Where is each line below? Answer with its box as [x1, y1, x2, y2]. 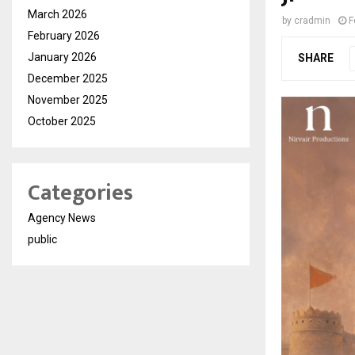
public [28, 233, 57, 246]
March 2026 [28, 8, 87, 21]
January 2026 [28, 51, 97, 63]
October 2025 [28, 115, 96, 128]
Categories [28, 174, 133, 212]
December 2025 [28, 72, 108, 85]
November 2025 [28, 94, 108, 106]
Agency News [28, 212, 96, 224]
